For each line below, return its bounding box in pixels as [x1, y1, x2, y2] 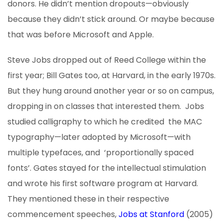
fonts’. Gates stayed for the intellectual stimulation [7, 162, 206, 174]
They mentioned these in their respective [7, 193, 169, 205]
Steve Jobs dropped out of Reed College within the [7, 54, 206, 66]
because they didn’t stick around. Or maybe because [7, 13, 215, 25]
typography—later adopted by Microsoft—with [7, 131, 191, 143]
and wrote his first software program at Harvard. [7, 178, 198, 190]
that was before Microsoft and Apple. [7, 29, 154, 41]
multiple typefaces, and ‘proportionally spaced [7, 147, 194, 159]
